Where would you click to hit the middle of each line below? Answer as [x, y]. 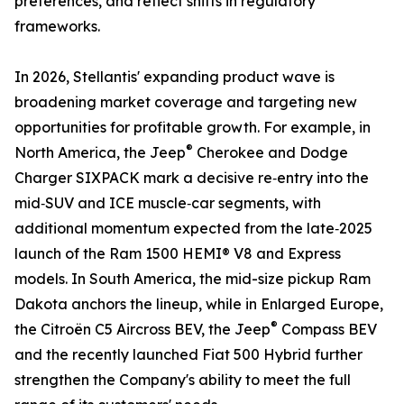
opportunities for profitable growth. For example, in [193, 127]
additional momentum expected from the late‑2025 [193, 228]
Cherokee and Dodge [271, 152]
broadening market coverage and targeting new [186, 102]
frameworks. [57, 26]
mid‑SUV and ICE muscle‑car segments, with [168, 203]
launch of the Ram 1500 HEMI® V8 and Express [178, 253]
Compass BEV [327, 329]
